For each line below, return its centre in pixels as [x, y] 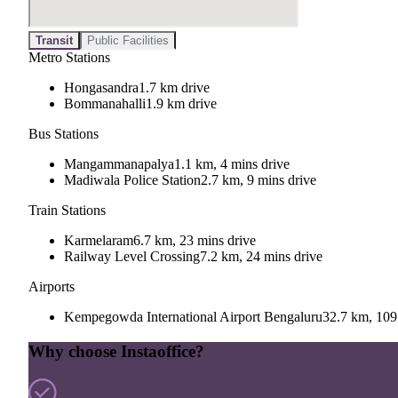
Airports [52, 287]
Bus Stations [64, 134]
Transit [54, 41]
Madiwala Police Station [132, 180]
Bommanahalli [105, 104]
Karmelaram [99, 241]
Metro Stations [69, 58]
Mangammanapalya [119, 164]
